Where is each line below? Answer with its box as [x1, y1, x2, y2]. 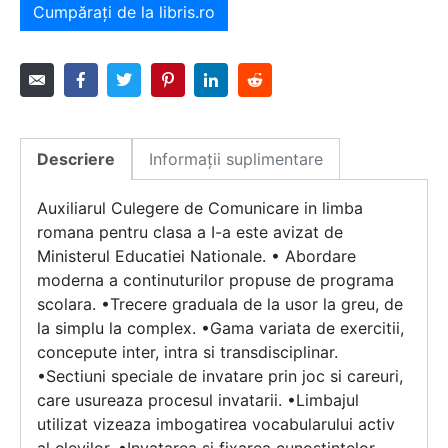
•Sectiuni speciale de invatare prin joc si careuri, [37, 366, 403, 387]
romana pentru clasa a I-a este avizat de [37, 222, 343, 243]
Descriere [37, 149, 115, 170]
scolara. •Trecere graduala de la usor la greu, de [37, 294, 403, 315]
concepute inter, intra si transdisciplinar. [37, 342, 338, 363]
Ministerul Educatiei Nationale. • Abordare [37, 246, 356, 267]
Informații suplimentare [149, 149, 323, 170]
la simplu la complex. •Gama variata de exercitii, [37, 318, 404, 339]
